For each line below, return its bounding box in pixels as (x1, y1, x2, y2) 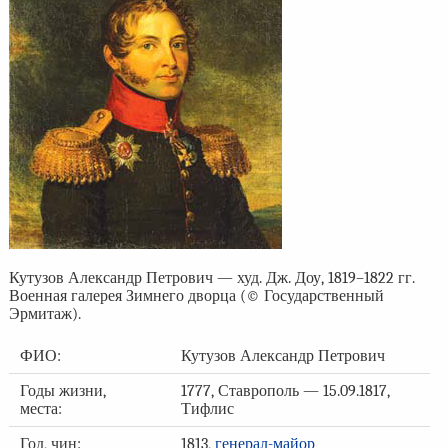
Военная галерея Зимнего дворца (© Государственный (8, 287, 384, 306)
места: (19, 400, 62, 419)
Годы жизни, (19, 382, 106, 401)
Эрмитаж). (8, 305, 81, 324)
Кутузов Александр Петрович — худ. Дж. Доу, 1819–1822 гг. (8, 269, 415, 288)
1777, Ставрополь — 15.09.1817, (180, 382, 390, 401)
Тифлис (180, 400, 234, 419)
